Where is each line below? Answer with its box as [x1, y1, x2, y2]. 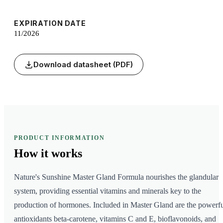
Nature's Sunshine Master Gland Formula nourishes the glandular [14, 173, 219, 182]
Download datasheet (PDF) [33, 60, 133, 70]
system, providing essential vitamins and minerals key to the [14, 187, 201, 196]
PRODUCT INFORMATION [14, 135, 105, 141]
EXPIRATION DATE [14, 19, 86, 28]
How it [14, 147, 48, 160]
